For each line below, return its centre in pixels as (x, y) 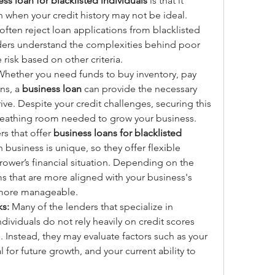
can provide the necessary (139, 89)
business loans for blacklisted (118, 133)
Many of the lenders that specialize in (91, 207)
